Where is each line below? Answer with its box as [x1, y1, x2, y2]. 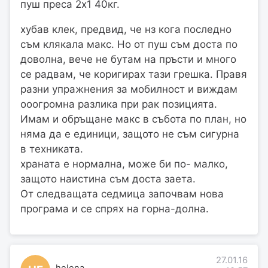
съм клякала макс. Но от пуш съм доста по [20, 38, 237, 50]
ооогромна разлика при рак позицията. [20, 98, 217, 110]
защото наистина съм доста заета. [20, 172, 196, 185]
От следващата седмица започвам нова [20, 187, 224, 200]
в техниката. [20, 142, 83, 155]
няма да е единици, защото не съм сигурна [20, 127, 239, 140]
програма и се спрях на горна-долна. [20, 202, 209, 215]
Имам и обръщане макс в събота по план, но [20, 112, 246, 125]
